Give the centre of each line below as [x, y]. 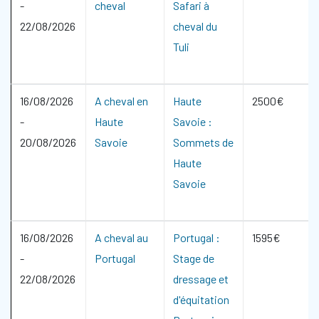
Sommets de [203, 142]
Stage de [194, 258]
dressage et [201, 279]
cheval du [195, 26]
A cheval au [121, 237]
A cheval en [121, 101]
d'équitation [201, 299]
